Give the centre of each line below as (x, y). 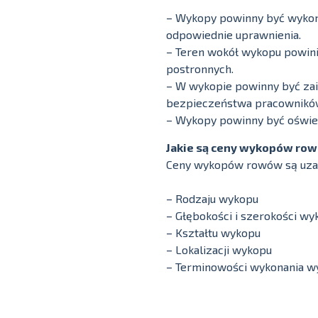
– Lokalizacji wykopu (219, 249)
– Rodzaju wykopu (212, 198)
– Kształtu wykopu (213, 232)
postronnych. (200, 69)
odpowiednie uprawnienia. (234, 35)
